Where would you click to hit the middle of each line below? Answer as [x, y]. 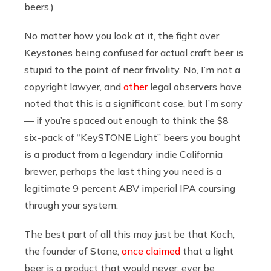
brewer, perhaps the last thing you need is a [123, 171]
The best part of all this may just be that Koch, [129, 234]
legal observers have [195, 86]
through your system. [72, 205]
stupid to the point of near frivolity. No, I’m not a [132, 69]
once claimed [151, 251]
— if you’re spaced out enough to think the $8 [126, 120]
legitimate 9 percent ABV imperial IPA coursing [130, 188]
